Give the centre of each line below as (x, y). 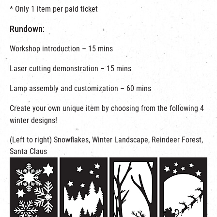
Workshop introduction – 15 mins (61, 49)
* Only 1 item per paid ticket (54, 9)
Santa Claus (28, 152)
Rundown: (27, 29)
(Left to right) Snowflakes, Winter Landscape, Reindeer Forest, (106, 140)
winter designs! (33, 121)
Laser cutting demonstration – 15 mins (70, 69)
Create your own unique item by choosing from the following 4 (107, 108)
